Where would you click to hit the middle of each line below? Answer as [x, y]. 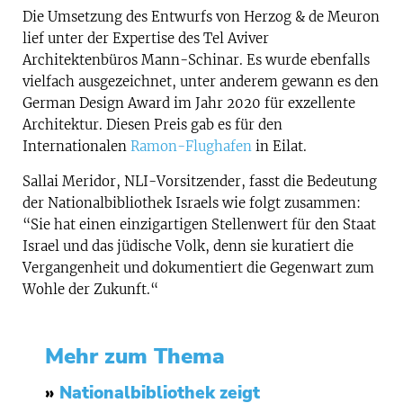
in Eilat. [279, 147]
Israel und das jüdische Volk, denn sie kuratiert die [188, 246]
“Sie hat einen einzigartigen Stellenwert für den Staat [199, 224]
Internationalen [76, 147]
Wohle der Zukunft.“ [90, 289]
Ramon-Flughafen [191, 147]
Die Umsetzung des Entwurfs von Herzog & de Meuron [201, 17]
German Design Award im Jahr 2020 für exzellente [189, 103]
